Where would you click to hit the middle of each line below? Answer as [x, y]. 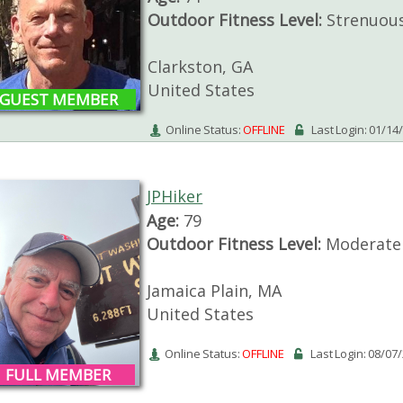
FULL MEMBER [58, 375]
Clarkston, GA [200, 67]
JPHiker [175, 197]
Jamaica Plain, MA [215, 291]
